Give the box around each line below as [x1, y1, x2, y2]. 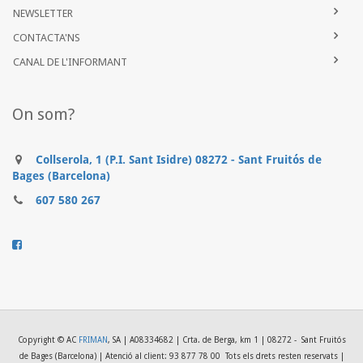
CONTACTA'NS [13, 32, 80, 45]
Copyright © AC [17, 335, 79, 345]
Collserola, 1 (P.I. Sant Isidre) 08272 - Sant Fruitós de [36, 153, 322, 167]
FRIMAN [78, 335, 108, 345]
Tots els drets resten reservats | [222, 352, 344, 361]
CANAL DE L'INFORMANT [13, 56, 127, 69]
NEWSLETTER [13, 7, 73, 20]
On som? [12, 105, 75, 125]
